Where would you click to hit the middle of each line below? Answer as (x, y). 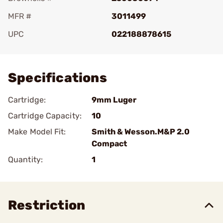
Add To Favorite (51, 48)
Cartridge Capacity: (45, 116)
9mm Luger (114, 100)
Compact (109, 144)
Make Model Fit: (37, 132)
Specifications (57, 78)
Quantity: (25, 160)
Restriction (47, 205)
